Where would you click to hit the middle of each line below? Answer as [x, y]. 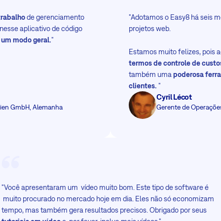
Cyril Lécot [174, 97]
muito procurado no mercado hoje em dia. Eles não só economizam [108, 198]
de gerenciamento [55, 17]
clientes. [143, 86]
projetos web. [150, 29]
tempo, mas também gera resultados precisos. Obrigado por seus [104, 210]
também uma [151, 74]
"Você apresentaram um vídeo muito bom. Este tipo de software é [105, 187]
